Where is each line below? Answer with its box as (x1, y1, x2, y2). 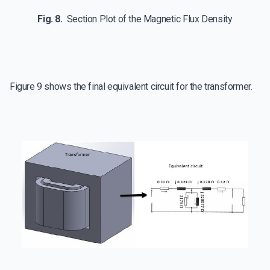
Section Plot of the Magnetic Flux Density (66, 13, 233, 25)
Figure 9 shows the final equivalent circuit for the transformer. (10, 81, 253, 93)
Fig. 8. (37, 13, 67, 25)
